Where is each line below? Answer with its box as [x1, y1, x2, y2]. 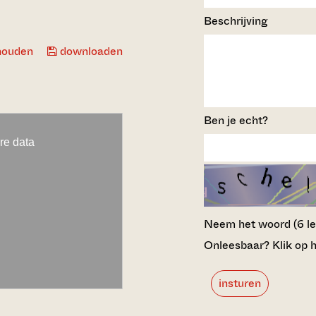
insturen [218, 274, 261, 291]
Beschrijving [203, 12, 267, 29]
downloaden [56, 43, 123, 59]
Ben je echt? [203, 111, 268, 128]
